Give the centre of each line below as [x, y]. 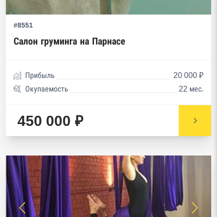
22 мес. [191, 89]
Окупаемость [47, 89]
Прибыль [40, 75]
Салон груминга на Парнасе [70, 41]
